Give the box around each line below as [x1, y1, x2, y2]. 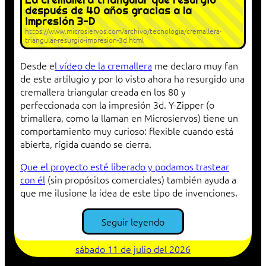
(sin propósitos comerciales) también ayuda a [45, 173, 236, 186]
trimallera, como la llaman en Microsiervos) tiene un [20, 111, 238, 125]
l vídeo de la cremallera [55, 59, 152, 72]
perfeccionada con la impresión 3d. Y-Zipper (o [20, 98, 214, 112]
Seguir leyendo [102, 215, 164, 229]
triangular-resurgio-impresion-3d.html [25, 35, 144, 45]
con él [20, 173, 45, 186]
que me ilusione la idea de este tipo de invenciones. [20, 186, 237, 199]
